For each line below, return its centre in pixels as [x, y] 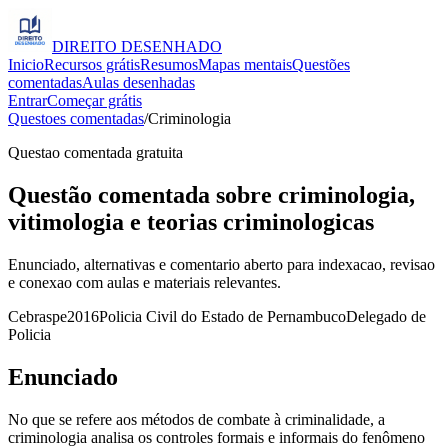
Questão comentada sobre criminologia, [211, 194]
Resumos [169, 64]
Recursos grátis [92, 64]
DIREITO [86, 46]
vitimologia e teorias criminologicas [191, 221]
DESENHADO [171, 46]
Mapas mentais [245, 64]
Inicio [26, 64]
